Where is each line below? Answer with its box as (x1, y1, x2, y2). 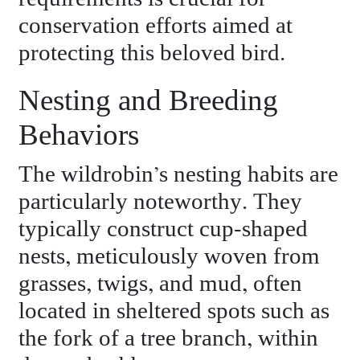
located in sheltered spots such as (18, 298, 330, 325)
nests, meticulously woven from (18, 243, 321, 271)
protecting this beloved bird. (18, 39, 286, 67)
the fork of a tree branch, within (18, 325, 319, 353)
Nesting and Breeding (18, 84, 279, 119)
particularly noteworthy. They (18, 189, 303, 216)
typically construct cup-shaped (18, 216, 309, 243)
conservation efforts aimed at (18, 12, 293, 39)
